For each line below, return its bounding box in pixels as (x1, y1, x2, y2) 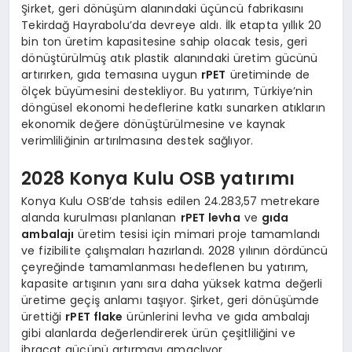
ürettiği (21, 309, 66, 325)
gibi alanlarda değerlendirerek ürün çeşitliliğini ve (21, 325, 295, 342)
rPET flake (65, 309, 123, 325)
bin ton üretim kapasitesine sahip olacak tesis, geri (21, 34, 308, 50)
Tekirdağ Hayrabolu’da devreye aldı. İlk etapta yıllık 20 (21, 17, 321, 34)
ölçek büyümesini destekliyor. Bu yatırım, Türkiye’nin (21, 83, 313, 100)
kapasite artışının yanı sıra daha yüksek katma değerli (21, 276, 323, 292)
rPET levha (180, 210, 240, 226)
